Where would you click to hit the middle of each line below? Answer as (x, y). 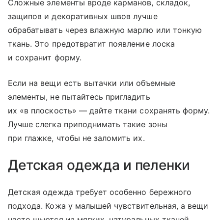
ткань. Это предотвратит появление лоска (91, 43)
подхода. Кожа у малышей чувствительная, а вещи (108, 206)
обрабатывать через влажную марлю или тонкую (105, 30)
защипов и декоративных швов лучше (83, 16)
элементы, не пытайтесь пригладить (79, 96)
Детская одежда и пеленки (99, 165)
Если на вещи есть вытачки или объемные (92, 83)
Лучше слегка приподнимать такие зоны (88, 124)
